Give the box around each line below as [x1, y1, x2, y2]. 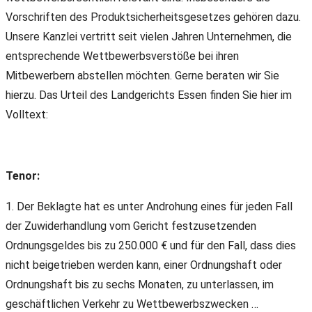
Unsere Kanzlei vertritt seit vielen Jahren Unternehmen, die [6, 30, 292, 44]
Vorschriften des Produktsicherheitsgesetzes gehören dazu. [6, 10, 301, 24]
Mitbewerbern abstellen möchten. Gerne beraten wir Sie [6, 69, 279, 83]
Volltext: [6, 108, 48, 122]
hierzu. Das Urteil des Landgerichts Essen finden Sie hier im [6, 88, 292, 102]
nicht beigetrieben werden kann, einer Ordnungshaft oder [6, 258, 282, 272]
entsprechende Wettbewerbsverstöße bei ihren [6, 49, 239, 63]
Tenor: [6, 169, 42, 183]
